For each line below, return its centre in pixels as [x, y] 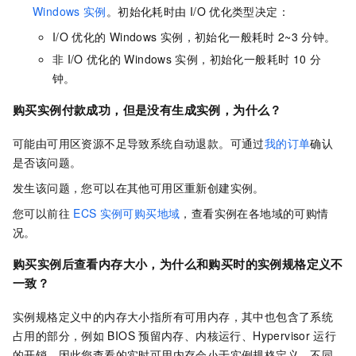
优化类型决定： [250, 12]
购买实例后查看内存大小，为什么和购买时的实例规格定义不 [178, 264]
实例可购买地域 [140, 213]
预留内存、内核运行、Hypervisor [224, 336]
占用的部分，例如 [59, 336]
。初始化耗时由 [146, 12]
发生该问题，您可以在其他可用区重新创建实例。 [139, 188]
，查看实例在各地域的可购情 [254, 213]
